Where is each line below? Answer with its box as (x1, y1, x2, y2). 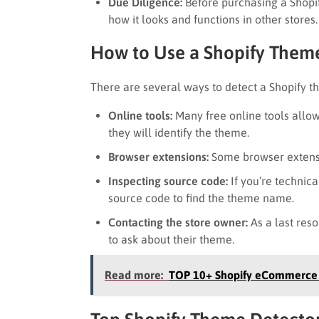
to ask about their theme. (108, 232, 234, 246)
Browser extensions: (108, 150, 209, 163)
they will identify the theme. (108, 125, 249, 139)
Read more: (105, 268, 163, 281)
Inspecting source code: (108, 174, 228, 187)
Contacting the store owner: (108, 215, 248, 229)
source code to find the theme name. (108, 191, 297, 204)
